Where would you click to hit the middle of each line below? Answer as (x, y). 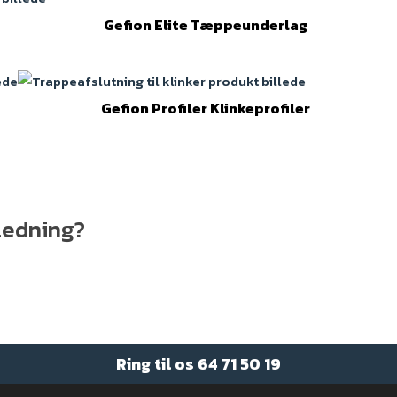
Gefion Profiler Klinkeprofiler (205, 108)
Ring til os (157, 364)
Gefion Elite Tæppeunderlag (205, 24)
